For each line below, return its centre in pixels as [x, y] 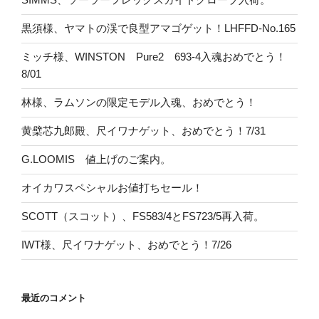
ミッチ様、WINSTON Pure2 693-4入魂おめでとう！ [154, 57]
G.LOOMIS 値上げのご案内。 [96, 159]
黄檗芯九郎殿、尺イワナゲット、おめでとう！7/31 [143, 131]
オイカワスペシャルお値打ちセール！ [112, 188]
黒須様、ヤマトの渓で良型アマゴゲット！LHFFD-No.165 [158, 28]
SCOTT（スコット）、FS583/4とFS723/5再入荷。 [143, 216]
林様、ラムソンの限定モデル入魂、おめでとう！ [139, 103]
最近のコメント [54, 298]
